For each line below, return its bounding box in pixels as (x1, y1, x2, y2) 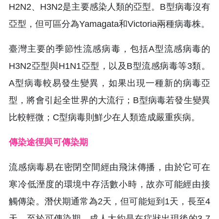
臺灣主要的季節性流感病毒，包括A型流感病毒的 (9, 44, 210, 54)
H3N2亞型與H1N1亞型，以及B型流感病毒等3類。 (9, 61, 210, 71)
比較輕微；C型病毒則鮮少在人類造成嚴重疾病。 (9, 112, 200, 122)
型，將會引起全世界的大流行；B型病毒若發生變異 (9, 95, 210, 105)
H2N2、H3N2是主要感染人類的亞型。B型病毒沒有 (9, 1, 210, 12)
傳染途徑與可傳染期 (9, 137, 88, 147)
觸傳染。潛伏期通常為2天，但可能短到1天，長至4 (9, 196, 210, 206)
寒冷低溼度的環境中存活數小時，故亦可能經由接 (9, 179, 210, 189)
